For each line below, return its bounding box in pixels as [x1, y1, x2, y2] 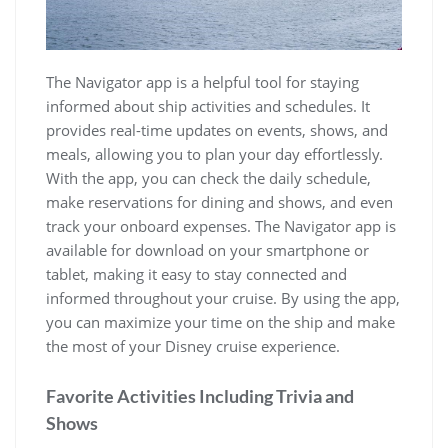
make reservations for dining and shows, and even [46, 192, 393, 212]
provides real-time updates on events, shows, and [46, 120, 388, 140]
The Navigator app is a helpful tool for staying [46, 72, 359, 92]
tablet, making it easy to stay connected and [46, 264, 347, 284]
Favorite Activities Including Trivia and [46, 385, 354, 407]
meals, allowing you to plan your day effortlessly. [46, 144, 383, 164]
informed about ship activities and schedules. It [46, 96, 370, 116]
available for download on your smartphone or [46, 240, 369, 260]
